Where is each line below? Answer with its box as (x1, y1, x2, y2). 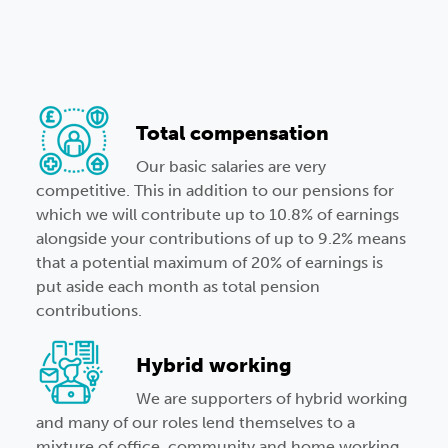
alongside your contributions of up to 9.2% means (36, 229, 406, 249)
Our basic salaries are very (136, 157, 326, 177)
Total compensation (136, 121, 329, 146)
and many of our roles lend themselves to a (36, 413, 355, 433)
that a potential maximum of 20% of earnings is (36, 253, 383, 273)
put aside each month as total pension (36, 277, 320, 297)
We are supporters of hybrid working (136, 389, 407, 409)
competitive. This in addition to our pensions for (36, 181, 394, 201)
